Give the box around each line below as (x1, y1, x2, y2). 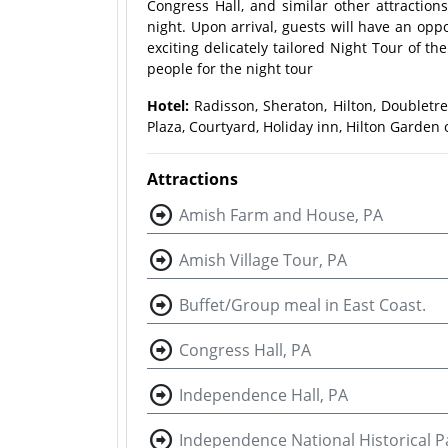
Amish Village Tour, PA (179, 249, 347, 271)
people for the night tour (147, 59, 313, 78)
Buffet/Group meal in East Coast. (179, 294, 426, 316)
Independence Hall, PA (179, 384, 348, 406)
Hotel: (147, 96, 189, 115)
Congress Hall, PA (179, 339, 311, 361)
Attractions (147, 168, 238, 190)
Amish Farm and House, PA (179, 204, 383, 226)
